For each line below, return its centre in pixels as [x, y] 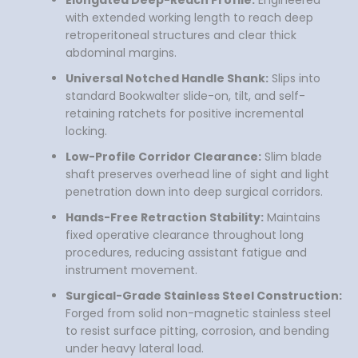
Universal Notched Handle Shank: [167, 79]
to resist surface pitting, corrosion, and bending [197, 331]
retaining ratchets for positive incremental [185, 114]
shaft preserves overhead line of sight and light [197, 175]
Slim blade [292, 157]
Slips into [294, 79]
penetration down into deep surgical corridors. [194, 192]
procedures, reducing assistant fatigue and [186, 253]
